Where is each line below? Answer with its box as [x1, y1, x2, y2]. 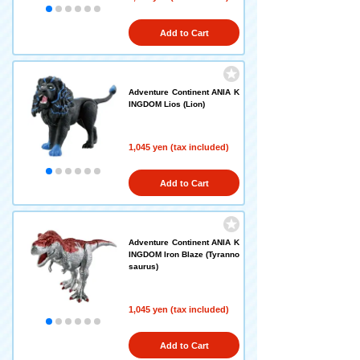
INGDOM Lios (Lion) [129, 100, 205, 108]
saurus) [129, 262, 158, 271]
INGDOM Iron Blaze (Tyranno [129, 250, 239, 259]
